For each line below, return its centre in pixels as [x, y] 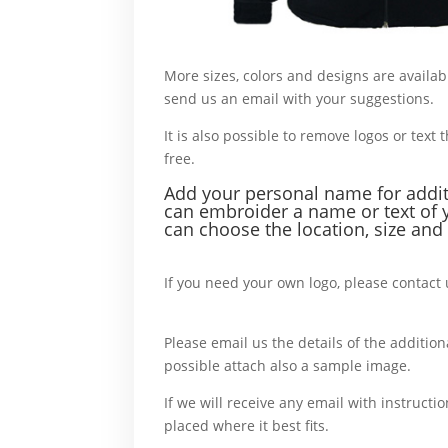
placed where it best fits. [247, 426]
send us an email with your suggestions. [299, 99]
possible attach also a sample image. [290, 366]
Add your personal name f [274, 193]
